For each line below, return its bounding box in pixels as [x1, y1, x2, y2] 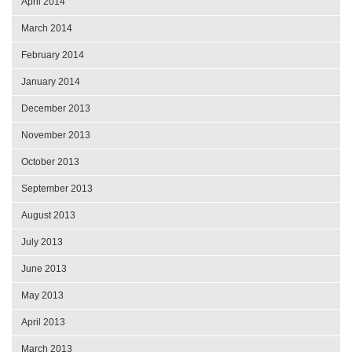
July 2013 [21, 236, 63, 247]
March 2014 [21, 22, 72, 34]
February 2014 [21, 49, 84, 60]
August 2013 [21, 209, 75, 221]
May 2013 [21, 289, 64, 301]
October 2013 [21, 156, 79, 167]
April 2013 [21, 316, 65, 328]
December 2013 [21, 102, 90, 114]
